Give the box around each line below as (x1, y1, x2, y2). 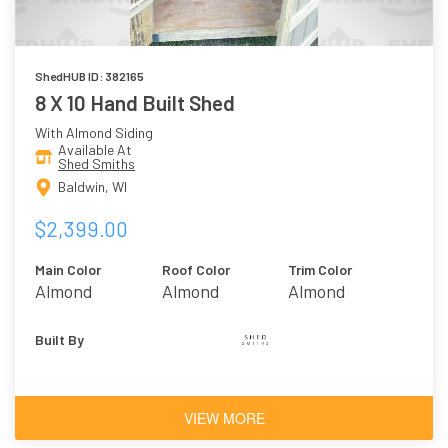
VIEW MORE (183, 407, 265, 428)
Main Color (35, 260, 101, 278)
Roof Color (161, 260, 230, 278)
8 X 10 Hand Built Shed (35, 90, 235, 116)
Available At (58, 141, 132, 159)
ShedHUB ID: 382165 (35, 69, 144, 84)
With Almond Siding (35, 124, 153, 142)
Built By (35, 330, 84, 348)
